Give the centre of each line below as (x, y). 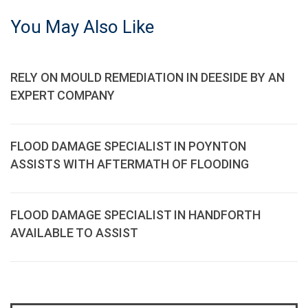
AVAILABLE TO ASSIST (74, 233)
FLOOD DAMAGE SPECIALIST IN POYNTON (128, 146)
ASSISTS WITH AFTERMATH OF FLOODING (130, 164)
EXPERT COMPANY (63, 95)
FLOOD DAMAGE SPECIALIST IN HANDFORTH (135, 215)
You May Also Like (82, 27)
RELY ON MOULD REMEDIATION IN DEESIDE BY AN (147, 77)
